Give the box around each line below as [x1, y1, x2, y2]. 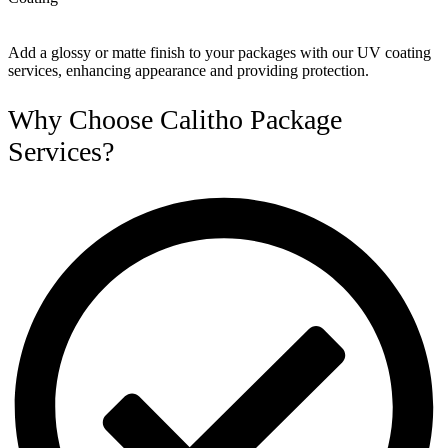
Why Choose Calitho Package [8, 103, 342, 135]
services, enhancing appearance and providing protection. [8, 62, 369, 80]
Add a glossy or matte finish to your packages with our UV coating [8, 44, 431, 62]
